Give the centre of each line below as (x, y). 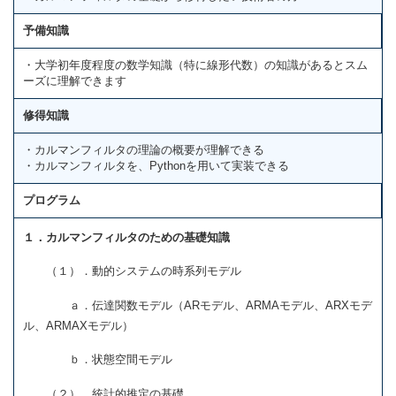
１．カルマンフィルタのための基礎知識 (126, 237)
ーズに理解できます (75, 80)
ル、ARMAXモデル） (78, 325)
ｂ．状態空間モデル (98, 360)
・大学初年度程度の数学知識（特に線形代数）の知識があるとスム (195, 65)
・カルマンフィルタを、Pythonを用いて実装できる (156, 165)
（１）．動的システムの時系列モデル (132, 271)
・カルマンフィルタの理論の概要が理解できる (144, 149)
